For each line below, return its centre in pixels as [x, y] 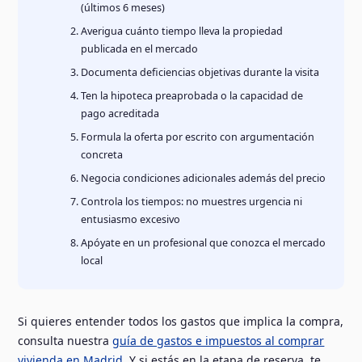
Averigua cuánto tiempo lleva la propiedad [182, 31]
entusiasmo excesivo [131, 219]
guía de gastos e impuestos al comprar [219, 341]
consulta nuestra [65, 341]
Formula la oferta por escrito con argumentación [198, 137]
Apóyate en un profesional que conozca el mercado [204, 242]
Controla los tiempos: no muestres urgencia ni [192, 201]
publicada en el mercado [140, 48]
